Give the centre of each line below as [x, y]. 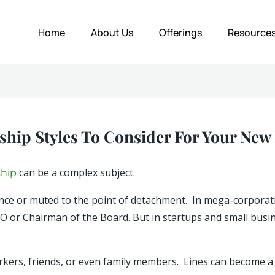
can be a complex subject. [76, 172]
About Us [112, 32]
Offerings [180, 32]
